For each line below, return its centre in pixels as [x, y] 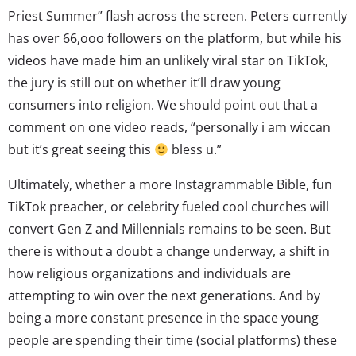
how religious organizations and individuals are [149, 273]
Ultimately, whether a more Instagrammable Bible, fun [170, 184]
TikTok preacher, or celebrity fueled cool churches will [168, 206]
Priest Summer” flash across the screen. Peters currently [178, 15]
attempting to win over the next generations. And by [164, 295]
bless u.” [195, 149]
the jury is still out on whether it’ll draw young [144, 82]
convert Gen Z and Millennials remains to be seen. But [169, 228]
